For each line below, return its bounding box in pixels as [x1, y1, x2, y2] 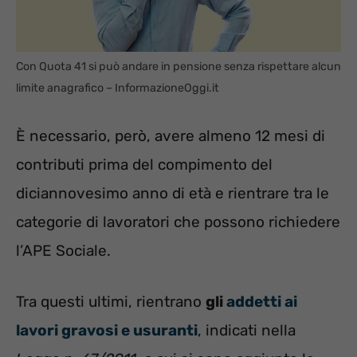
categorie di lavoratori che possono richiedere [16, 212, 340, 231]
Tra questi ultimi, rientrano [16, 292, 206, 312]
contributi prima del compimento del [16, 155, 273, 174]
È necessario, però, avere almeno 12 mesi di [16, 126, 325, 145]
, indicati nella [198, 321, 296, 340]
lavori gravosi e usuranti [16, 321, 198, 340]
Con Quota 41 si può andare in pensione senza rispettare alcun [16, 60, 341, 74]
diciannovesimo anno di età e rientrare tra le [16, 183, 329, 202]
